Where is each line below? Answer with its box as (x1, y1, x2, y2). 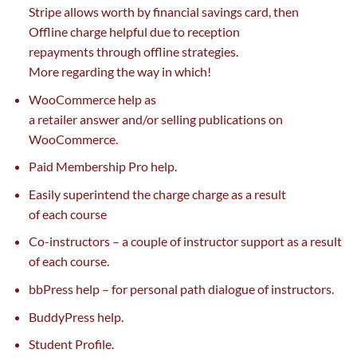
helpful (108, 24, 147, 40)
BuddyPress (28, 308, 97, 324)
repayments (28, 44, 96, 60)
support (240, 233, 284, 249)
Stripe (28, 4, 64, 20)
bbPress (28, 281, 76, 297)
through (96, 44, 141, 60)
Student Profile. (28, 336, 114, 352)
